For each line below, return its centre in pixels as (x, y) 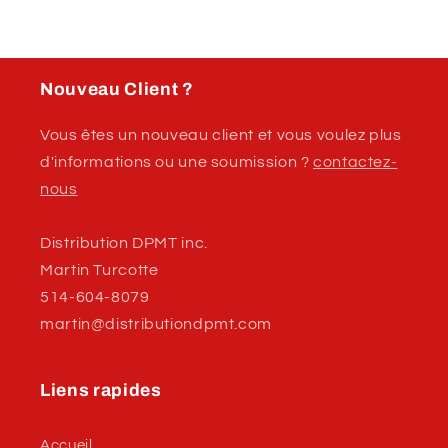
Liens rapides (101, 390)
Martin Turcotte (99, 269)
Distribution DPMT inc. (124, 242)
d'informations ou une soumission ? (177, 161)
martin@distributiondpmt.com (156, 323)
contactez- (355, 161)
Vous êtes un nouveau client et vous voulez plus (221, 134)
